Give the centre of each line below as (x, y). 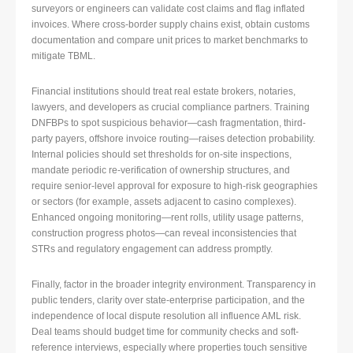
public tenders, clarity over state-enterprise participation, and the (168, 301)
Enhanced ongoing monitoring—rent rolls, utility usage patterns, (167, 218)
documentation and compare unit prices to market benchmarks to (170, 41)
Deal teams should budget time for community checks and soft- (165, 332)
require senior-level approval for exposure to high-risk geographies (175, 186)
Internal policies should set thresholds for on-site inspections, (162, 155)
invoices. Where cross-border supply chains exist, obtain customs (171, 25)
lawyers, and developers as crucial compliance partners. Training (171, 108)
